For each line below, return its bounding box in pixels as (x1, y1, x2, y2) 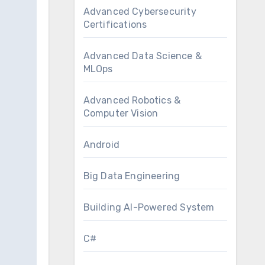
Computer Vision (83, 108, 159, 119)
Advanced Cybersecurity (83, 6, 196, 17)
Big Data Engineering (83, 170, 180, 182)
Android (83, 139, 119, 150)
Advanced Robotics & (83, 95, 181, 106)
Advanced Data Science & (83, 50, 202, 62)
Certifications (83, 19, 147, 30)
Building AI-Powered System (83, 202, 215, 213)
